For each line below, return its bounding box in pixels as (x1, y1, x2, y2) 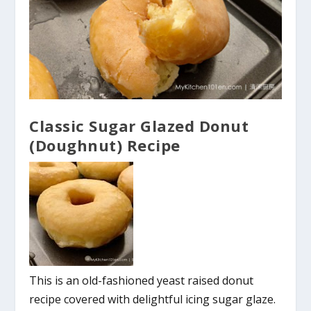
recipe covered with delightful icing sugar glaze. (29, 291, 276, 307)
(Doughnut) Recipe (29, 134, 180, 155)
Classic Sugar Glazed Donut (29, 115, 249, 136)
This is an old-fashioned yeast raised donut (29, 272, 254, 288)
